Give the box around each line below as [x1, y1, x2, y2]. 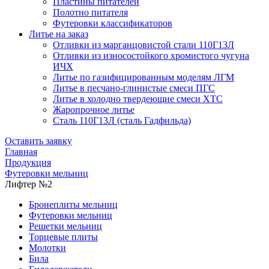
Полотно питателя [53, 7, 128, 17]
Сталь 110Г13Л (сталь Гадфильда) [53, 115, 191, 125]
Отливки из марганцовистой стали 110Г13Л [53, 40, 234, 50]
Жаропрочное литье [53, 104, 134, 115]
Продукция [5, 157, 51, 168]
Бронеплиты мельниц [29, 199, 118, 210]
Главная [5, 147, 37, 157]
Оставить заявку [5, 136, 72, 146]
